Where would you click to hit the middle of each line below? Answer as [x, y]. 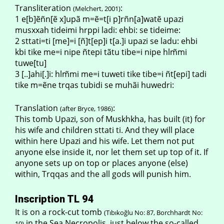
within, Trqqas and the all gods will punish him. [103, 174]
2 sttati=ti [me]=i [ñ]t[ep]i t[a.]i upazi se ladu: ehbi [106, 41]
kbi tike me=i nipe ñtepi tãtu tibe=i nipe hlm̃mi [101, 52]
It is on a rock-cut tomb [59, 212]
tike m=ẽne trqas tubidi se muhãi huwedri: [94, 85]
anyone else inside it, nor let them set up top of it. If [111, 152]
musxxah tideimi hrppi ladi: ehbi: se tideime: [98, 30]
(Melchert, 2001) [97, 8]
